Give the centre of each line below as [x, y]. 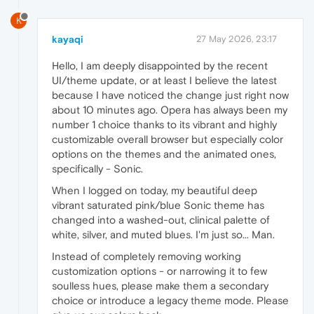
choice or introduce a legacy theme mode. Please [170, 301]
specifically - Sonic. [97, 169]
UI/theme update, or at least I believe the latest [164, 81]
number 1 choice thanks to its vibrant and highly [164, 125]
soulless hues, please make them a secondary [160, 286]
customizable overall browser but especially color [168, 139]
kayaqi [68, 40]
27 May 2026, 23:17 [237, 39]
